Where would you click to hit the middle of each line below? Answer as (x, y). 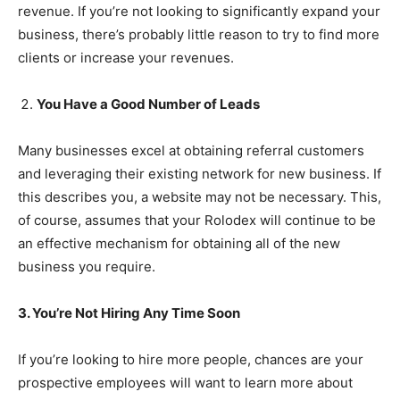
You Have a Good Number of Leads (148, 104)
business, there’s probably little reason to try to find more (199, 35)
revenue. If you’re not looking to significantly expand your (199, 12)
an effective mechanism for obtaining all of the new (179, 244)
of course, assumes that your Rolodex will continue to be (197, 221)
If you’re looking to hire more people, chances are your (191, 360)
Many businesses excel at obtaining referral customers (191, 151)
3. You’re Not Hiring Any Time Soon (129, 313)
